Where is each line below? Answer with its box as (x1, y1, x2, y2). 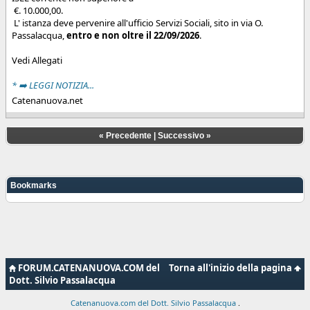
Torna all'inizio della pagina (169, 261, 294, 274)
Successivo (158, 130, 204, 140)
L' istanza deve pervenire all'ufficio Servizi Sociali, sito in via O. (12, 16, 263, 29)
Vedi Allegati (12, 53, 62, 66)
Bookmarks (10, 180, 57, 190)
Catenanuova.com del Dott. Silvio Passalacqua (70, 297, 238, 308)
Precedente (106, 130, 152, 140)
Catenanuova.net (12, 93, 83, 107)
